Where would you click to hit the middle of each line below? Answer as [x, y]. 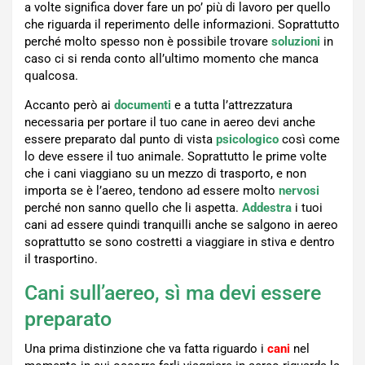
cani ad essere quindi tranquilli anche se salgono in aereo [181, 225]
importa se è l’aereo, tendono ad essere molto [152, 191]
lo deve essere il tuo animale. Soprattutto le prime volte [176, 157]
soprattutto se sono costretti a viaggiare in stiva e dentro [180, 242]
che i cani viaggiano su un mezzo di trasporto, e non [165, 174]
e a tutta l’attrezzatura [232, 106]
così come [309, 140]
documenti [143, 106]
